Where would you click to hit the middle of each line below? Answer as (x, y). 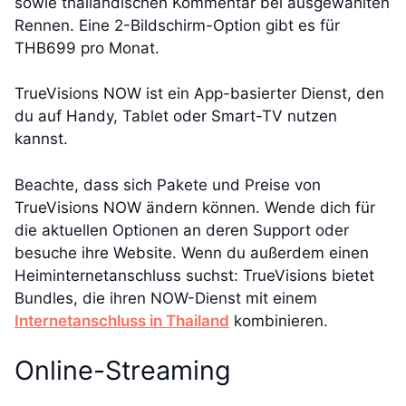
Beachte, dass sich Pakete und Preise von (168, 184)
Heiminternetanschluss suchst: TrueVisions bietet (194, 275)
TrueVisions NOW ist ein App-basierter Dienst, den (199, 94)
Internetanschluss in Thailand (122, 320)
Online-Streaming (123, 371)
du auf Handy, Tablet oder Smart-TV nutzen (176, 116)
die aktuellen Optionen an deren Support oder (182, 230)
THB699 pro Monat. (87, 48)
